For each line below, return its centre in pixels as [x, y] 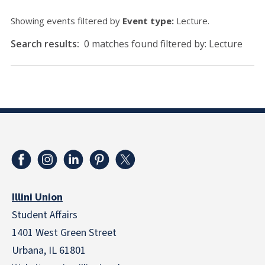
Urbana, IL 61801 [49, 251]
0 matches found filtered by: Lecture [163, 44]
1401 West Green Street [64, 233]
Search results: [46, 44]
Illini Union [37, 197]
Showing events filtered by [67, 21]
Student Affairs [45, 215]
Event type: [148, 21]
